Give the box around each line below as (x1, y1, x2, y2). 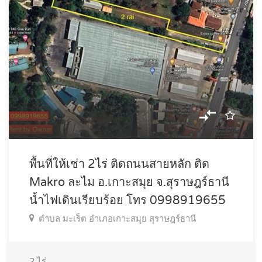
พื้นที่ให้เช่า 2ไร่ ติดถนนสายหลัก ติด (29, 157, 209, 172)
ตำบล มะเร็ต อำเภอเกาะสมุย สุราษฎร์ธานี (39, 213, 196, 225)
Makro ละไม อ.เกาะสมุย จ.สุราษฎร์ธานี (29, 175, 229, 190)
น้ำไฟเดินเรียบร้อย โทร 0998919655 (29, 194, 226, 208)
